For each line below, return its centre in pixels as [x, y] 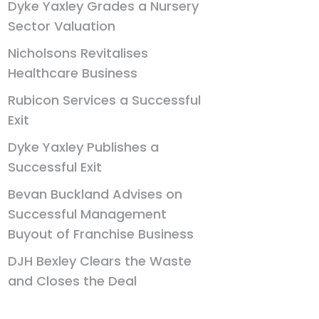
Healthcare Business [73, 73]
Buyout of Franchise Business [101, 234]
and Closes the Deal [73, 281]
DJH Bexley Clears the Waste [100, 261]
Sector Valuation [62, 26]
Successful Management [88, 214]
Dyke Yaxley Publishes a [84, 147]
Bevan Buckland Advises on [95, 194]
